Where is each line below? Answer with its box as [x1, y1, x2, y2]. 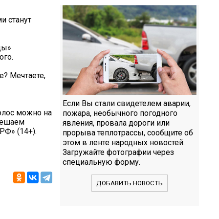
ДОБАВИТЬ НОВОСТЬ [96, 179, 163, 187]
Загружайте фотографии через [63, 147, 174, 157]
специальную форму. [63, 157, 140, 167]
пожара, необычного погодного [63, 108, 177, 118]
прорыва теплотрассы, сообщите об [63, 128, 193, 137]
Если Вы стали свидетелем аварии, [63, 98, 191, 108]
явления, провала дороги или [63, 118, 170, 128]
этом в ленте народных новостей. [63, 137, 185, 147]
